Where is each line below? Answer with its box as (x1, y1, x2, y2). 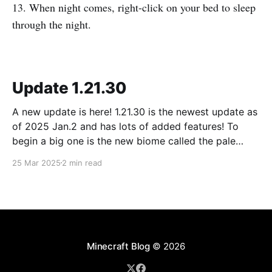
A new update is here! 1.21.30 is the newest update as (12, 105, 257, 118)
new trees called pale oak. (12, 163, 132, 176)
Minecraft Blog (87, 240, 150, 252)
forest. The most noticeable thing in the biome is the (12, 149, 253, 161)
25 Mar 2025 (12, 157, 61, 168)
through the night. (12, 17, 91, 32)
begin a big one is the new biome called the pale (12, 134, 236, 147)
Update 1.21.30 (12, 78, 126, 97)
